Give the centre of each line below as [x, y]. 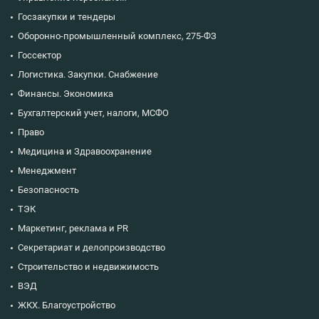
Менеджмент [47, 170]
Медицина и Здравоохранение [85, 151]
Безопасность [48, 189]
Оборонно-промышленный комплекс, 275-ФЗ [117, 36]
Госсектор [40, 55]
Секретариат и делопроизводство [91, 247]
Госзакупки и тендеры [67, 16]
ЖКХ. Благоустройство [67, 305]
